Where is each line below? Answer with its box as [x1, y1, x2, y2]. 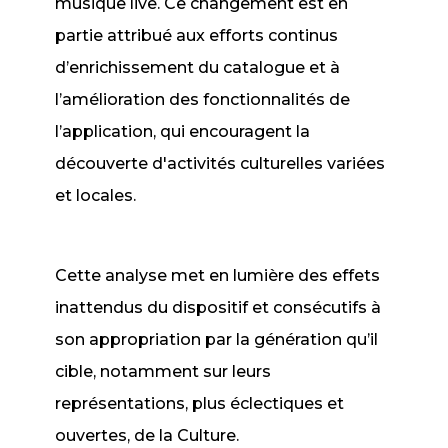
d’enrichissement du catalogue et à [55, 58, 341, 77]
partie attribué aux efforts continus [55, 26, 339, 45]
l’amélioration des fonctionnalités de [55, 90, 351, 109]
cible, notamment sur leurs [55, 362, 272, 381]
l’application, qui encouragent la [55, 122, 311, 141]
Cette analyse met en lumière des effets [55, 266, 381, 285]
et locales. [55, 186, 137, 205]
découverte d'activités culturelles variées [55, 154, 386, 173]
